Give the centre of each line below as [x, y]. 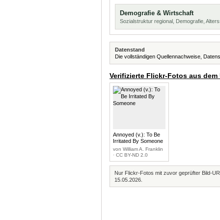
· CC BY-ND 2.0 [130, 155]
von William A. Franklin [138, 149]
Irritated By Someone [138, 141]
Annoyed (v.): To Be [137, 135]
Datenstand [130, 50]
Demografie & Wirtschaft [157, 13]
